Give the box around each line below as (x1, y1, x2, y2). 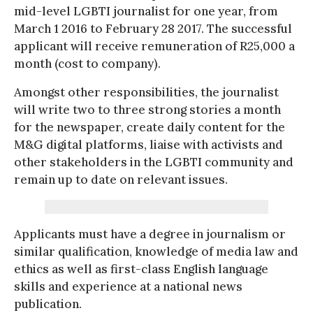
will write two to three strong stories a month (14, 102, 281, 118)
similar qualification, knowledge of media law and (14, 244, 298, 260)
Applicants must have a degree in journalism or (14, 226, 286, 242)
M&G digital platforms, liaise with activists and (14, 137, 283, 153)
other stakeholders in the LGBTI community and (14, 154, 293, 170)
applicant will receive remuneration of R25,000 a (14, 38, 295, 54)
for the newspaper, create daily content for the (14, 119, 285, 136)
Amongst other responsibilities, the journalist (14, 85, 279, 101)
